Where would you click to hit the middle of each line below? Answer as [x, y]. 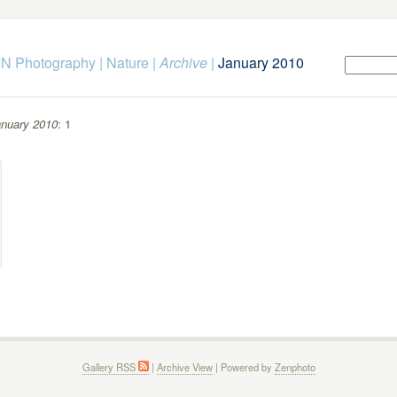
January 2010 [261, 62]
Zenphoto [295, 367]
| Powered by [243, 367]
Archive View [184, 367]
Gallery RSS [110, 367]
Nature [127, 62]
